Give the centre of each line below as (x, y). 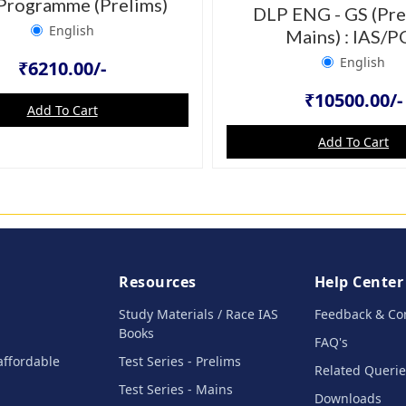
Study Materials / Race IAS (199, 314)
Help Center (359, 281)
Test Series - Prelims (180, 361)
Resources (158, 281)
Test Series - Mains (176, 389)
